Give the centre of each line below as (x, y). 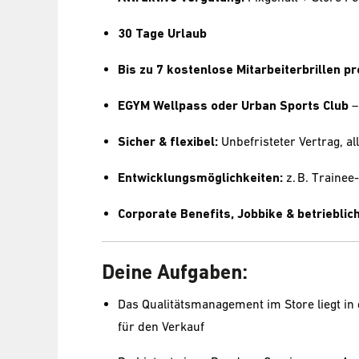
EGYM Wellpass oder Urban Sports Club (233, 106)
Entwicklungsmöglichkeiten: (200, 178)
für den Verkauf (161, 327)
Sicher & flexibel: (168, 142)
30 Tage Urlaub (162, 34)
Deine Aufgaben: (175, 272)
